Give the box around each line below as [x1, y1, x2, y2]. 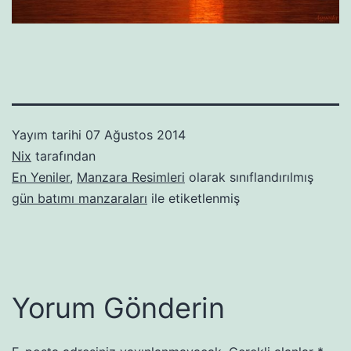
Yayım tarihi [12, 127, 85, 143]
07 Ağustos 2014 [85, 127, 186, 143]
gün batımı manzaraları [12, 190, 147, 207]
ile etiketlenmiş [147, 190, 240, 207]
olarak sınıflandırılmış [185, 169, 313, 186]
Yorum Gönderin [12, 291, 225, 326]
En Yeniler [12, 169, 70, 186]
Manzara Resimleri [77, 169, 185, 186]
